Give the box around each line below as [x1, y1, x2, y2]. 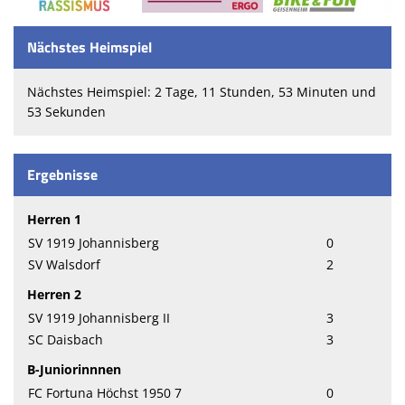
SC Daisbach [28, 331, 103, 349]
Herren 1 [27, 211, 81, 229]
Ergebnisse [27, 164, 98, 186]
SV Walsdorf [28, 256, 100, 274]
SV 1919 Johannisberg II [28, 309, 170, 327]
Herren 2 [27, 286, 81, 304]
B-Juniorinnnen [27, 361, 121, 379]
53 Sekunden [27, 103, 106, 121]
